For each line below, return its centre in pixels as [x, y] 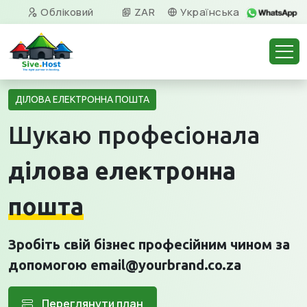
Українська [209, 12]
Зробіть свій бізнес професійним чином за [149, 244]
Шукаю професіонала [134, 135]
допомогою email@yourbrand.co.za [125, 265]
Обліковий [66, 12]
